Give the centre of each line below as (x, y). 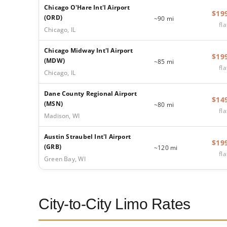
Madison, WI (62, 116)
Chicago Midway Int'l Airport (88, 50)
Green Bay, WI (65, 159)
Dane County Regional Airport (90, 93)
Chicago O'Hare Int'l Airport (87, 7)
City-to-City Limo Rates (114, 204)
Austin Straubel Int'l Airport (87, 136)
